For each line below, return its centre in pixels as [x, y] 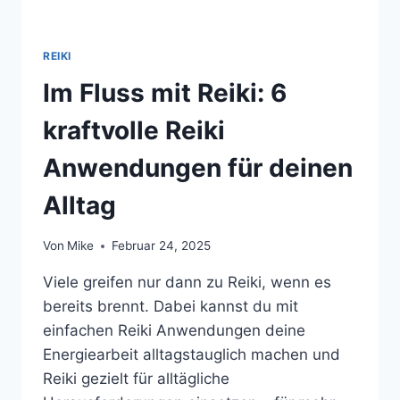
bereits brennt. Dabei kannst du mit [171, 307]
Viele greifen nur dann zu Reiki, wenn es [187, 283]
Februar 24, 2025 [162, 246]
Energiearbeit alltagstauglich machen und [192, 355]
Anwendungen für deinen [198, 168]
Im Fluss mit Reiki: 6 [165, 93]
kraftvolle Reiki [134, 131]
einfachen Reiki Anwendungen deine [174, 331]
